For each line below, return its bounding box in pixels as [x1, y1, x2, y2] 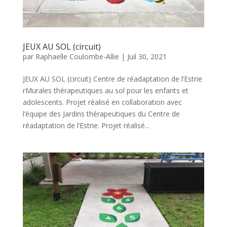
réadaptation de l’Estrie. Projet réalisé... [22, 120, 149, 130]
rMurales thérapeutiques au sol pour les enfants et [22, 85, 188, 95]
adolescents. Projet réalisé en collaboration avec [22, 97, 182, 107]
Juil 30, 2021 [127, 51, 167, 61]
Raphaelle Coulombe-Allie [35, 51, 119, 61]
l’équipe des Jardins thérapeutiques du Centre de [22, 108, 180, 119]
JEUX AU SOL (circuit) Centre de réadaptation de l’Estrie [22, 73, 202, 84]
